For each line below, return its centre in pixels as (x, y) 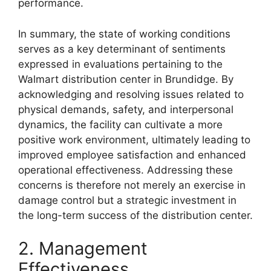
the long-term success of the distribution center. (135, 215)
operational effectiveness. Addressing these (126, 170)
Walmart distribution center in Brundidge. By (126, 79)
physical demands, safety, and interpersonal (126, 109)
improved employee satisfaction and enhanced (132, 155)
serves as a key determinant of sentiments (122, 49)
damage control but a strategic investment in (127, 200)
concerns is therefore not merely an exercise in (132, 185)
